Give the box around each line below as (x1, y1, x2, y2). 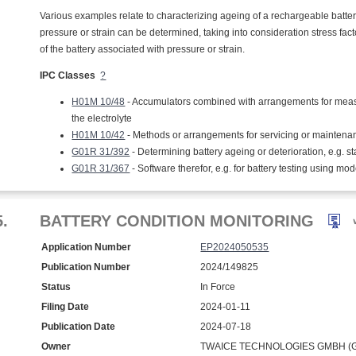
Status (41, 281, 72, 292)
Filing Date (41, 301, 90, 312)
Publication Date (41, 321, 116, 332)
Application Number (41, 242, 132, 253)
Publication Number (41, 261, 131, 273)
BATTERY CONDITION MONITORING (40, 212, 315, 230)
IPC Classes (40, 70, 96, 81)
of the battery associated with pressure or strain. (40, 44, 246, 55)
